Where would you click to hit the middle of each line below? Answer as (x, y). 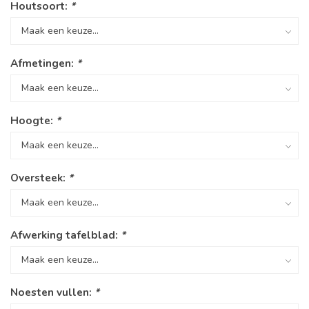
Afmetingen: (43, 63)
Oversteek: (39, 178)
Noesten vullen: (52, 292)
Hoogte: (33, 121)
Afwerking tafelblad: (66, 235)
